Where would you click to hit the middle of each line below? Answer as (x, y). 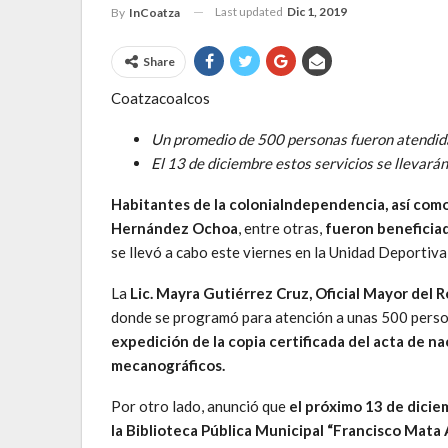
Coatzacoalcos (160, 97)
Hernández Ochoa (174, 227)
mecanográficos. (168, 364)
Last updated (250, 11)
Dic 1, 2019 (317, 11)
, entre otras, (281, 227)
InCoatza (154, 12)
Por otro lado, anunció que (198, 405)
